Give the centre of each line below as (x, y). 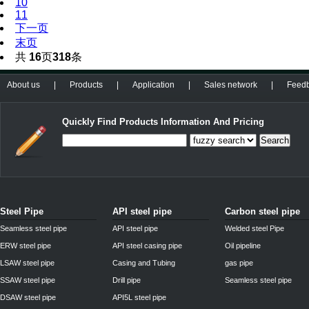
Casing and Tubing (144, 263)
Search (275, 140)
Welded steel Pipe (255, 228)
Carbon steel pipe (262, 211)
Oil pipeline (243, 246)
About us (23, 85)
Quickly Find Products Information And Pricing (163, 122)
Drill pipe (127, 280)
